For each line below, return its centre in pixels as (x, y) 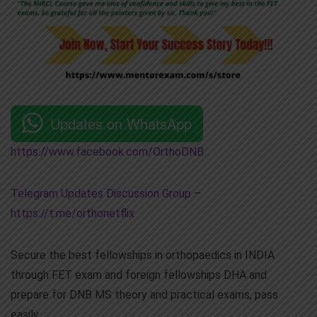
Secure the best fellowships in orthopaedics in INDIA (143, 255)
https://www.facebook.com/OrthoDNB (107, 151)
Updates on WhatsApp (121, 123)
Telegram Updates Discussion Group (101, 193)
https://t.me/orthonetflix (73, 213)
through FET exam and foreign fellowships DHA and (139, 275)
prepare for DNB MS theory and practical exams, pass (144, 294)
